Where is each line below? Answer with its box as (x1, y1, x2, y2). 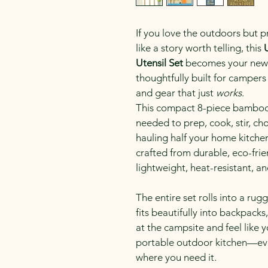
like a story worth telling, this (136, 42, 264, 54)
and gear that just (136, 87, 216, 99)
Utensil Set (136, 57, 183, 69)
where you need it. (136, 251, 217, 263)
